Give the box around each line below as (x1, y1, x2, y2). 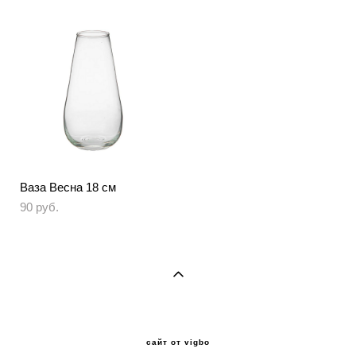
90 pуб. (20, 200, 59, 214)
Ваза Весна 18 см (20, 180, 116, 194)
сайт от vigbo (146, 338, 210, 346)
